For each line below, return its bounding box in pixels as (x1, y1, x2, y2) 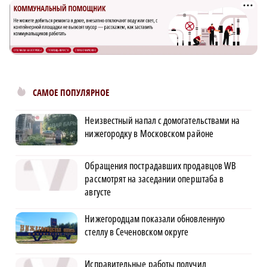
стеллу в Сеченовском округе (85, 225, 189, 238)
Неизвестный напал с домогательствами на (85, 113, 240, 127)
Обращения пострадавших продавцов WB (85, 159, 237, 172)
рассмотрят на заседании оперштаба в (85, 172, 224, 185)
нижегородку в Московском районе (85, 126, 213, 140)
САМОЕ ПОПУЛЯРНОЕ (33, 86, 109, 99)
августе (85, 185, 111, 198)
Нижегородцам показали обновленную (85, 212, 225, 225)
